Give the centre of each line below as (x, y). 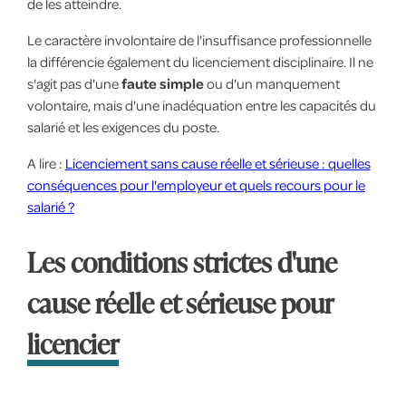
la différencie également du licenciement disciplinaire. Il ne (200, 61)
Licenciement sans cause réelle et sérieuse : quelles (217, 163)
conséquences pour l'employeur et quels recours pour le (196, 184)
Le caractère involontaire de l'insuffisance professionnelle (199, 39)
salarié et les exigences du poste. (123, 126)
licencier (72, 343)
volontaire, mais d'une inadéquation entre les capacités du (201, 105)
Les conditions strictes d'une (182, 261)
